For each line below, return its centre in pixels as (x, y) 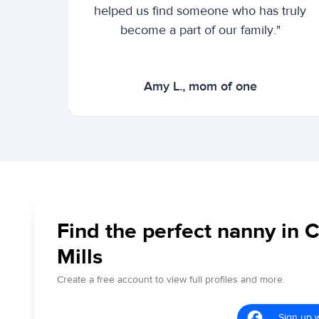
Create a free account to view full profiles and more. (171, 279)
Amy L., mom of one (200, 86)
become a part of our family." (200, 30)
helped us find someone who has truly (200, 11)
